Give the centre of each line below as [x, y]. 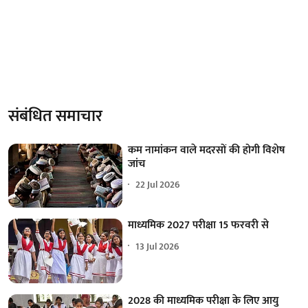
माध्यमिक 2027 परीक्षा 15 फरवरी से [199, 225]
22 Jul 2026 [158, 185]
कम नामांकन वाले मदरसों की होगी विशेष [207, 150]
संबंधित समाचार [55, 116]
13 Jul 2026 [158, 246]
